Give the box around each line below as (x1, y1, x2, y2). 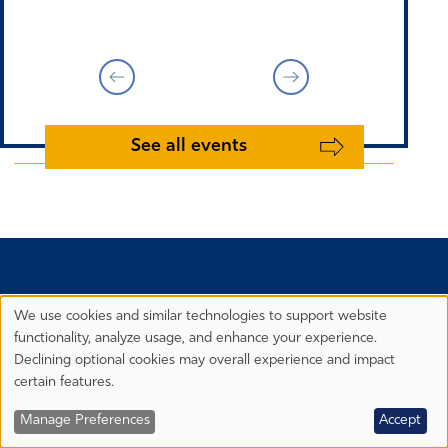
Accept (379, 413, 422, 429)
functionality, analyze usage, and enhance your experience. (14, 330, 377, 346)
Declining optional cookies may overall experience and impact (14, 352, 395, 368)
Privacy (14, 317, 76, 337)
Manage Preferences (19, 413, 150, 429)
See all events (130, 136, 247, 156)
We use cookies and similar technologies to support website (14, 308, 387, 324)
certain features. (14, 374, 114, 390)
